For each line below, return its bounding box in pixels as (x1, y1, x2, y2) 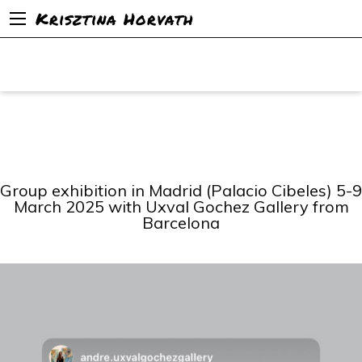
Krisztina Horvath (36, 7, 194, 30)
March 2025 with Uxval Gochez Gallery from (13, 196, 349, 217)
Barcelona (142, 213, 220, 234)
